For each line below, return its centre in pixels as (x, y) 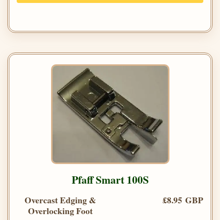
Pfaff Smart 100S (110, 180)
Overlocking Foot (60, 211)
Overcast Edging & (60, 200)
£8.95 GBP (183, 200)
